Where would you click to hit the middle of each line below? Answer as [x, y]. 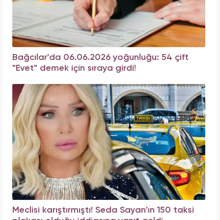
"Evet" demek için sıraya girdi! [74, 68]
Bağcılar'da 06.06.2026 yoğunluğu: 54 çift [100, 57]
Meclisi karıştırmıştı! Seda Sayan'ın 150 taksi [103, 210]
